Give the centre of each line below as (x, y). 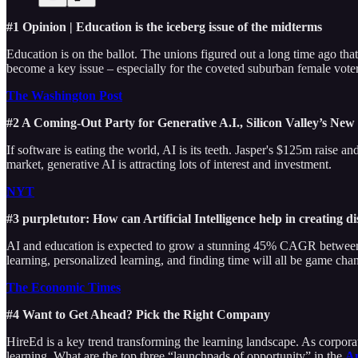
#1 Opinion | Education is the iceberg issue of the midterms (164, 26)
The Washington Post (64, 95)
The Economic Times (64, 287)
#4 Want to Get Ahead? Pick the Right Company (140, 314)
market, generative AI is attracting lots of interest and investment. (169, 164)
